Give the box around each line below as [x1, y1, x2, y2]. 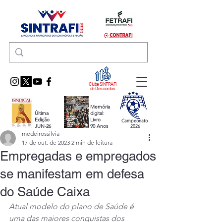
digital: [90, 110, 105, 116]
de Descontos [90, 86, 115, 91]
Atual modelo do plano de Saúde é [9, 202, 136, 211]
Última [35, 110, 49, 116]
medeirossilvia [22, 130, 59, 137]
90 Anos [90, 123, 108, 129]
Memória [90, 104, 110, 110]
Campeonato [121, 117, 149, 123]
